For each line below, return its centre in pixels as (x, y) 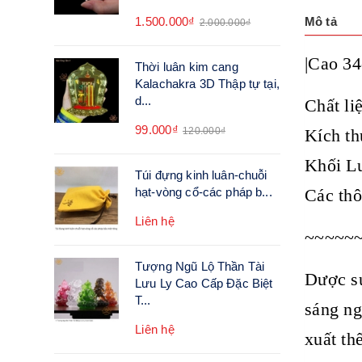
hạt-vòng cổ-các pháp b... (204, 192)
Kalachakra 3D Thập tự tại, (207, 84)
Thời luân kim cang (187, 67)
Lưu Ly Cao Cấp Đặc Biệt (204, 283)
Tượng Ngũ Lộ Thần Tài (200, 266)
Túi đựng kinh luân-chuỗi (201, 175)
